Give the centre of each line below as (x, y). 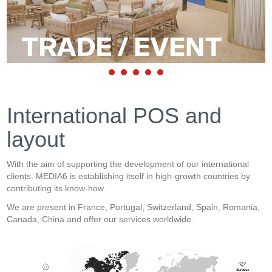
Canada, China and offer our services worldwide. (100, 219)
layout (36, 139)
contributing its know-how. (56, 188)
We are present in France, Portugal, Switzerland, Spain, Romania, (134, 207)
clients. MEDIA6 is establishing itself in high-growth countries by (129, 176)
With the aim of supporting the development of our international (128, 164)
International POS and (114, 115)
